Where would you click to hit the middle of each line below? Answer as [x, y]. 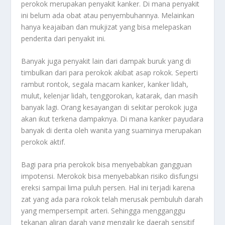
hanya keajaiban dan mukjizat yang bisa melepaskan [106, 27]
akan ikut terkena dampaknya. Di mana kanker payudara [113, 119]
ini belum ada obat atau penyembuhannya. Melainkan [108, 15]
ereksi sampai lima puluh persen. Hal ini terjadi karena [108, 188]
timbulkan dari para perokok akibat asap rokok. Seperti [110, 72]
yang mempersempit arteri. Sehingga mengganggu [103, 211]
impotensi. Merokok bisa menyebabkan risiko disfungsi [110, 176]
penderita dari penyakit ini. [64, 38]
